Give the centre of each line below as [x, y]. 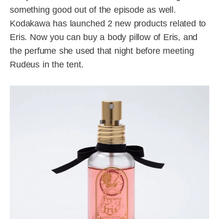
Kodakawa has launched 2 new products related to [108, 24]
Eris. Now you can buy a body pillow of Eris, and [104, 37]
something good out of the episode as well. [93, 10]
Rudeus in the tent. [47, 65]
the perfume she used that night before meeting [102, 51]
